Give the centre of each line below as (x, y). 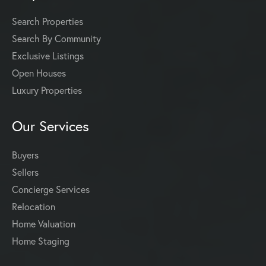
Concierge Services (51, 190)
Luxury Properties (47, 91)
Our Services (50, 126)
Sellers (25, 172)
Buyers (25, 155)
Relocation (34, 207)
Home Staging (41, 241)
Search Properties (47, 22)
